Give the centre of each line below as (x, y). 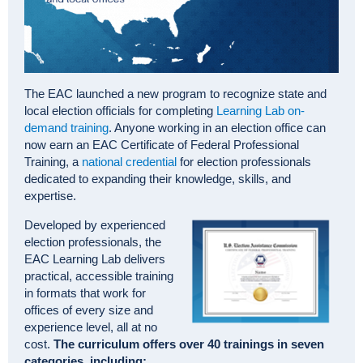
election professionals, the (93, 242)
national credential (129, 162)
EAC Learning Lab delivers (95, 259)
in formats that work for (85, 293)
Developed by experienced (95, 225)
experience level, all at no (91, 327)
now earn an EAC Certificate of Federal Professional (162, 145)
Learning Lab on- (261, 111)
